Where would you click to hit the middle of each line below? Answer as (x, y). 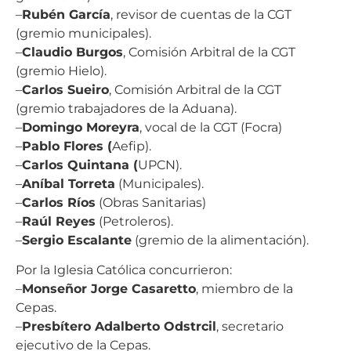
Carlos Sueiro (65, 89)
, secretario (250, 327)
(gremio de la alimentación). (220, 240)
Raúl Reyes (59, 221)
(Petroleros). (134, 221)
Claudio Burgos (72, 52)
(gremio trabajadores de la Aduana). (126, 108)
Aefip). (132, 146)
